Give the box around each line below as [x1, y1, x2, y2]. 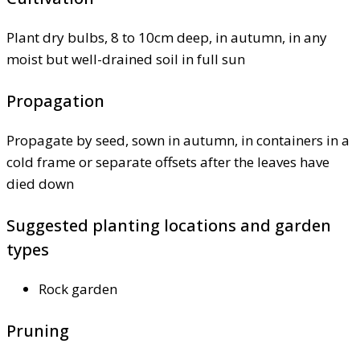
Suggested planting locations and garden [6, 215, 331, 237]
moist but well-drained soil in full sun [6, 50, 245, 69]
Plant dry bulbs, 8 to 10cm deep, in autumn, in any [6, 28, 327, 47]
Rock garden [39, 280, 117, 299]
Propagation [6, 90, 104, 112]
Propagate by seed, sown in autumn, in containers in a [6, 131, 350, 150]
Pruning [6, 320, 69, 342]
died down [6, 174, 74, 194]
